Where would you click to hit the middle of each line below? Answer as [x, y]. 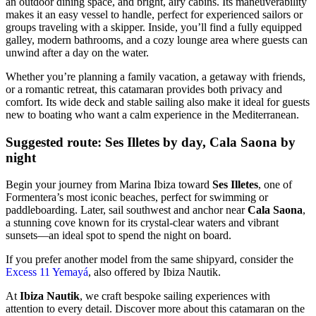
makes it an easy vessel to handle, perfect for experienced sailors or [154, 14]
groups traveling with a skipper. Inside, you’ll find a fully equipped [154, 27]
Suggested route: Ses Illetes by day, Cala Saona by [151, 142]
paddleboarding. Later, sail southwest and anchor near [127, 210]
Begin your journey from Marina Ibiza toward [109, 185]
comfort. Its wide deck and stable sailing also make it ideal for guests [158, 102]
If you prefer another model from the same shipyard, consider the [150, 260]
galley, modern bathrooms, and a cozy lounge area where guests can [157, 39]
